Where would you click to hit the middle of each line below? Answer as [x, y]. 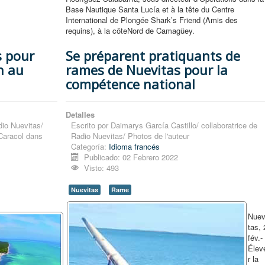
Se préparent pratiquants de [153, 56]
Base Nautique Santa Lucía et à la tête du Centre [150, 9]
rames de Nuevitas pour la [147, 70]
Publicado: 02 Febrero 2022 [131, 157]
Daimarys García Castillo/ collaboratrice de [184, 125]
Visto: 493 [101, 168]
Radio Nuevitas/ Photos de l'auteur [130, 136]
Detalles [80, 115]
